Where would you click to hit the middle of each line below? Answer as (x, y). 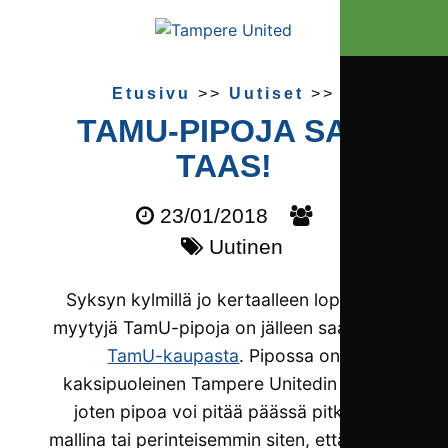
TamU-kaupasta (173, 355)
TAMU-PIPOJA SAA (223, 130)
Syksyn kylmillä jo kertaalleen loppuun (224, 299)
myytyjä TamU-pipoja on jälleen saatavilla (223, 327)
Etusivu (152, 93)
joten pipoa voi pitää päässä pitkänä (224, 411)
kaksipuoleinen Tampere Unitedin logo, (224, 383)
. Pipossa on (290, 355)
